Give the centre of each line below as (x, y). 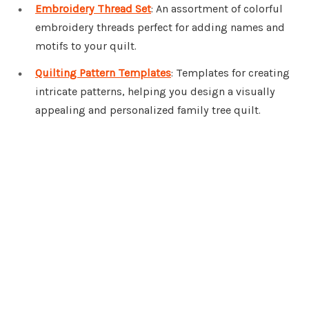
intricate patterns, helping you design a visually (155, 92)
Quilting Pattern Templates (103, 73)
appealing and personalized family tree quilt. (148, 110)
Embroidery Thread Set (93, 8)
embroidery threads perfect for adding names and (160, 27)
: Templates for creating (230, 73)
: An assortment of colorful (217, 8)
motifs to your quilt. (86, 46)
